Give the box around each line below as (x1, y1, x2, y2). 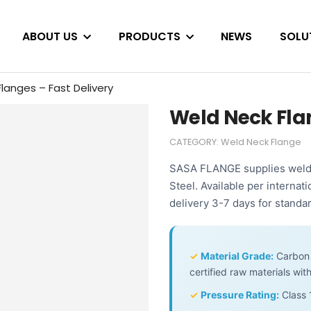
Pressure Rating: (201, 289, 279, 301)
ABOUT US (22, 28, 78, 44)
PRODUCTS (118, 28, 180, 44)
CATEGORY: (169, 136, 221, 148)
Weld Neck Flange (221, 136, 301, 148)
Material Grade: (201, 250, 274, 262)
